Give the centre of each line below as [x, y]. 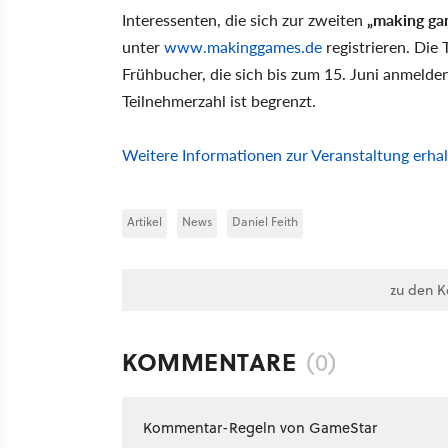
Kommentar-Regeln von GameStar [260, 427]
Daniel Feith [265, 221]
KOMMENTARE [209, 361]
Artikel [144, 221]
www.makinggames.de [243, 46]
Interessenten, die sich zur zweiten [244, 19]
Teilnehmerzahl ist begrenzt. [219, 100]
